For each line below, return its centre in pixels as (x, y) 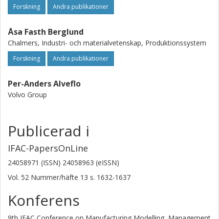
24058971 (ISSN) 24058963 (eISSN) (64, 163)
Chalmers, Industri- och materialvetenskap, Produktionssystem (107, 43)
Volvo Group (27, 95)
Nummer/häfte (55, 177)
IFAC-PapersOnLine (48, 148)
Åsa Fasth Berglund (46, 32)
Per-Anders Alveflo (44, 84)
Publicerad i (49, 131)
